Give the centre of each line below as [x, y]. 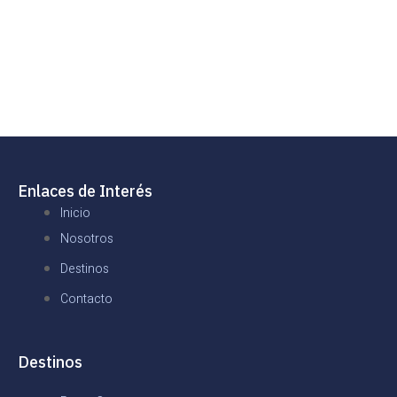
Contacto [86, 300]
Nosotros [87, 239]
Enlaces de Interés [85, 191]
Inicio [75, 214]
